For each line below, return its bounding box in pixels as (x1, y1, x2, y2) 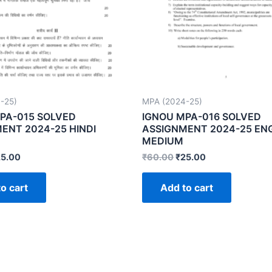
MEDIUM (142, 135, 183, 148)
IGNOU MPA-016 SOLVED (142, 110, 261, 123)
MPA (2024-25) (142, 96, 202, 106)
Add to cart (160, 181, 213, 194)
